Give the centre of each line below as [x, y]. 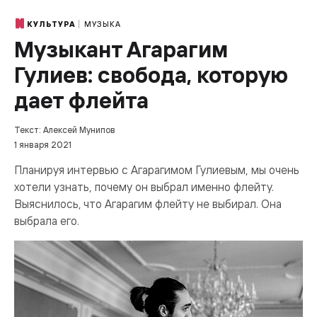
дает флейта [81, 100]
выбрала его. [47, 221]
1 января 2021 [43, 145]
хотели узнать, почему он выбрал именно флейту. [144, 187]
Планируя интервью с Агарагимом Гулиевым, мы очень [157, 170]
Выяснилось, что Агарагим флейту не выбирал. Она [148, 204]
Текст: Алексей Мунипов [65, 130]
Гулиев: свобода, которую [151, 75]
